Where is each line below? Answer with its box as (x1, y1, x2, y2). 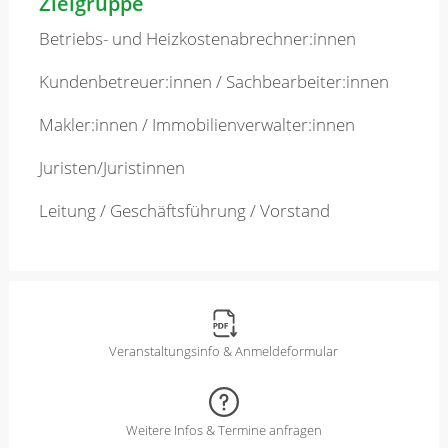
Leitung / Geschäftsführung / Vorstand (38, 198, 330, 222)
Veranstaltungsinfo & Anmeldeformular (109, 341, 339, 360)
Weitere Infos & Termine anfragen (125, 420, 322, 439)
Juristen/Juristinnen (38, 155, 185, 179)
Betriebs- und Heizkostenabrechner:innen (38, 26, 356, 50)
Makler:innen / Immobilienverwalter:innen (38, 112, 355, 136)
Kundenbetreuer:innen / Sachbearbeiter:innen (38, 69, 389, 93)
